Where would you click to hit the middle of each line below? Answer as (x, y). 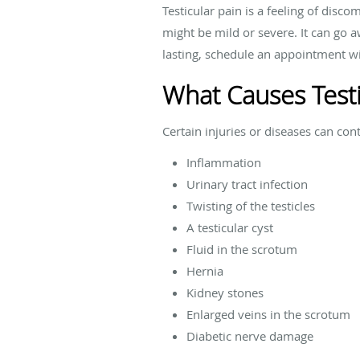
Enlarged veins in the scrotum (268, 314)
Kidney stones (225, 292)
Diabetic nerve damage (250, 335)
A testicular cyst (230, 227)
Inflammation (224, 162)
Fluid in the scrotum (242, 249)
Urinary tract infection (247, 184)
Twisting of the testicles (251, 205)
